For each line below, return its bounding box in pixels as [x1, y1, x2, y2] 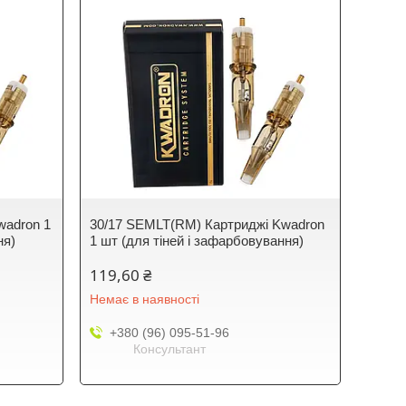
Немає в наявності [90, 292, 200, 306]
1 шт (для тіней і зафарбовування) [90, 233, 304, 248]
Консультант [132, 342, 206, 356]
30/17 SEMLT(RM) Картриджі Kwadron [90, 217, 325, 232]
